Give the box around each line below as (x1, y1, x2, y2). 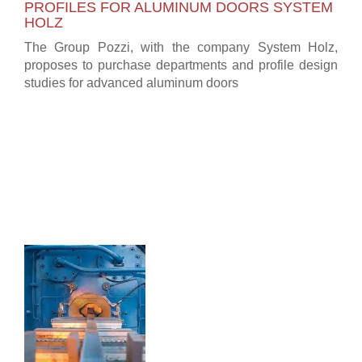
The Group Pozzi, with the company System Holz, (24, 40, 338, 54)
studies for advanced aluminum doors (24, 75, 238, 90)
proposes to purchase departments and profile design (24, 57, 338, 72)
